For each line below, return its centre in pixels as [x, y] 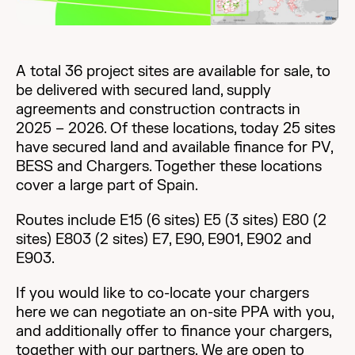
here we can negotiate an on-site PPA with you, [175, 313]
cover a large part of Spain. [107, 186]
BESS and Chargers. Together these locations [169, 167]
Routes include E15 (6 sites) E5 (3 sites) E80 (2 [171, 221]
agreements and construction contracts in [158, 110]
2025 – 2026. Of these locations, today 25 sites [176, 129]
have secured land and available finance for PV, [174, 148]
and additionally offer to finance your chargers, [174, 332]
